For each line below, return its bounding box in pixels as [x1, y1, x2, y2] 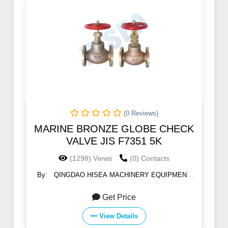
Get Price [102, 193, 136, 202]
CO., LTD [98, 181, 126, 189]
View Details [99, 212, 138, 220]
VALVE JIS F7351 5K [66, 135, 162, 147]
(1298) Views [70, 154, 112, 163]
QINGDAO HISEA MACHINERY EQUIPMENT [54, 171, 191, 179]
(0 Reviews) [123, 109, 158, 118]
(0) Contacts [130, 154, 169, 163]
